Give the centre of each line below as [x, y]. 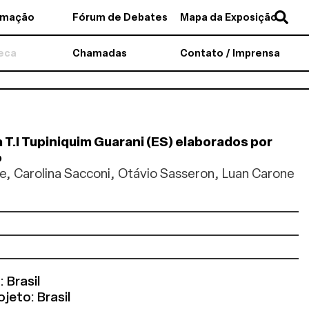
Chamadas [99, 53]
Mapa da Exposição [229, 17]
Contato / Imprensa [230, 53]
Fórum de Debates [120, 17]
